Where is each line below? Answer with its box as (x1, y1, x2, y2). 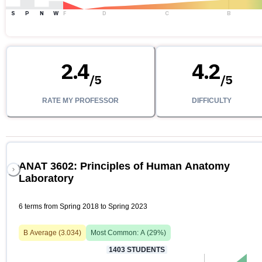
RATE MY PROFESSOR (42, 96, 119, 105)
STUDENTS (125, 246, 165, 254)
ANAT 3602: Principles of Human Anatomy (19, 160, 230, 173)
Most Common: (91, 229, 140, 237)
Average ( (28, 229, 61, 237)
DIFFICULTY (191, 96, 232, 105)
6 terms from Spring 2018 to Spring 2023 (19, 202, 147, 211)
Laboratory (19, 173, 74, 185)
